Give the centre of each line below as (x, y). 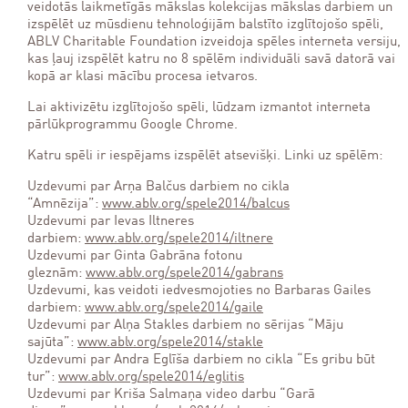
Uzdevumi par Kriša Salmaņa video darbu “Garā (171, 395)
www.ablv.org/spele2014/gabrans (184, 274)
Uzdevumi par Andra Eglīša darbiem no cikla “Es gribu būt (201, 360)
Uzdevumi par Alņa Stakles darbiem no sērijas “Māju (185, 326)
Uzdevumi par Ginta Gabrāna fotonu (135, 256)
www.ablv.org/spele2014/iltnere (179, 239)
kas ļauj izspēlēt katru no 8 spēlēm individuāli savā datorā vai (211, 60)
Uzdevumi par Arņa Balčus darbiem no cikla (158, 187)
